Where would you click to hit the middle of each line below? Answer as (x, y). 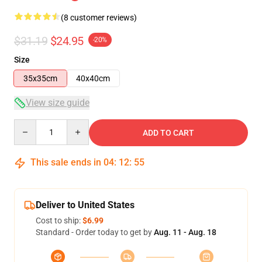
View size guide (58, 103)
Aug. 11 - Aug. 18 (185, 232)
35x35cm (40, 78)
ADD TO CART (168, 133)
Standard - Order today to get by (95, 232)
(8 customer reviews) (99, 18)
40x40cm (93, 78)
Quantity (30, 125)
